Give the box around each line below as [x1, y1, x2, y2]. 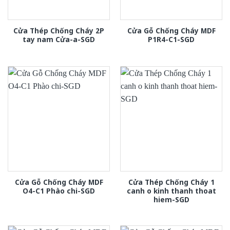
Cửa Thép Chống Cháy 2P [13, 25, 104, 35]
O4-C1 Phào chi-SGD [23, 185, 95, 196]
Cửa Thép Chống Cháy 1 [128, 177, 215, 187]
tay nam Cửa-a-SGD [23, 34, 95, 44]
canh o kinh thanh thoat [126, 185, 216, 196]
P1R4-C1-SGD [148, 34, 195, 44]
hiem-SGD [153, 194, 189, 204]
